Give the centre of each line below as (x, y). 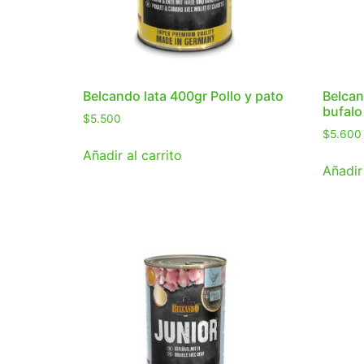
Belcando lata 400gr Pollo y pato (183, 96)
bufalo (342, 112)
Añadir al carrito (132, 156)
